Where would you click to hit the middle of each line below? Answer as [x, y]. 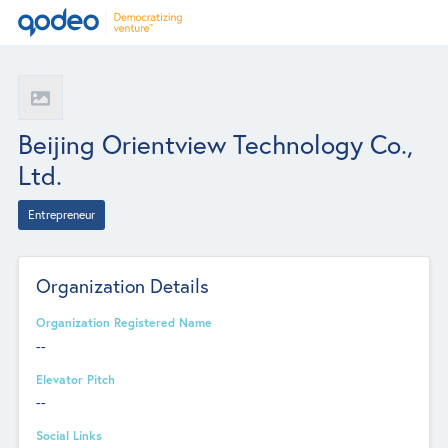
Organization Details [123, 286]
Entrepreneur [61, 214]
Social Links [69, 435]
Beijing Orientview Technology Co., [215, 144]
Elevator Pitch [76, 378]
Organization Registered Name [124, 322]
